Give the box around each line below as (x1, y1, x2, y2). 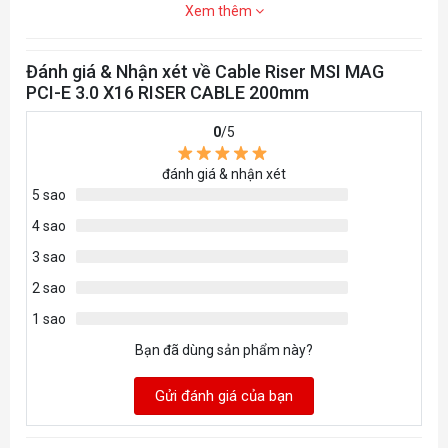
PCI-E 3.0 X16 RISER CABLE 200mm (26, 82, 309, 104)
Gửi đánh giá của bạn (155, 387, 293, 406)
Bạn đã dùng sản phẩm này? (135, 342, 313, 359)
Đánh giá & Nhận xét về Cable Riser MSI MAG (26, 61, 384, 83)
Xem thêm (184, 3, 255, 20)
